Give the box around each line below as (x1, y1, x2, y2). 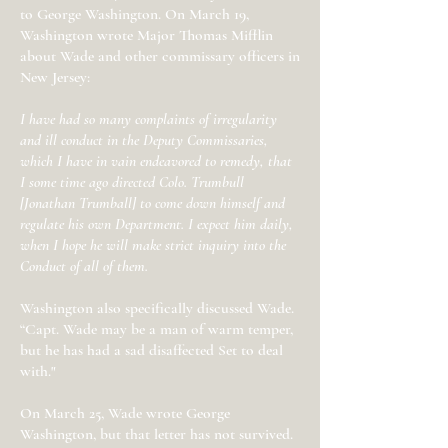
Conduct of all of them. (20, 257, 148, 275)
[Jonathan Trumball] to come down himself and (20, 194, 285, 212)
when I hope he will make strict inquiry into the (20, 236, 286, 254)
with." (20, 362, 56, 380)
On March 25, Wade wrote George (20, 404, 230, 422)
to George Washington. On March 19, (20, 5, 249, 23)
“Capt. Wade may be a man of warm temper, (20, 320, 293, 338)
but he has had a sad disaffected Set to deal (20, 341, 283, 359)
